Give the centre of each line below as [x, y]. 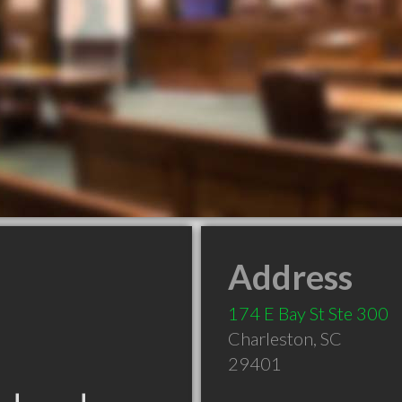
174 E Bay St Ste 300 [308, 313]
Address [290, 276]
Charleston [271, 338]
